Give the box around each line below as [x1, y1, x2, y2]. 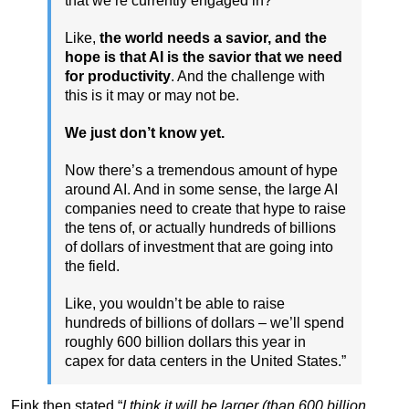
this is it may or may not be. [65, 88, 239, 104]
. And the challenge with [171, 68, 325, 85]
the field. [65, 258, 120, 275]
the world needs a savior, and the [100, 30, 327, 47]
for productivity [65, 68, 171, 85]
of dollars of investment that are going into [65, 239, 333, 256]
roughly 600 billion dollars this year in [65, 334, 306, 351]
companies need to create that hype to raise [65, 201, 346, 217]
